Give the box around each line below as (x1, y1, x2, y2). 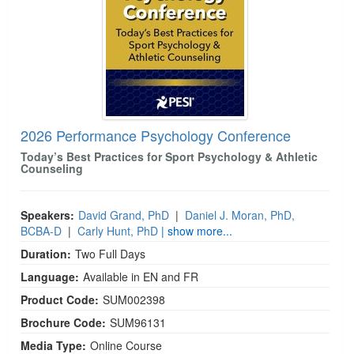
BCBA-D (21, 223, 62, 239)
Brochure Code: (21, 314, 106, 330)
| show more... (161, 223, 232, 239)
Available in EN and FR (83, 269, 198, 284)
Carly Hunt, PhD (77, 223, 158, 239)
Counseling (21, 160, 83, 176)
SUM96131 (110, 314, 166, 330)
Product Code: (21, 292, 99, 307)
